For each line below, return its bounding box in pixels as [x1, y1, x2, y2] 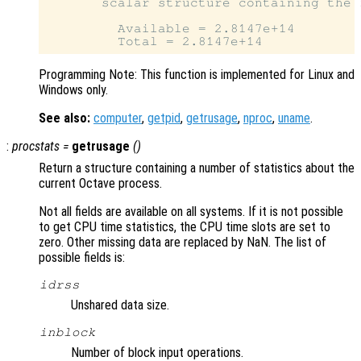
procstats [12, 139, 60, 155]
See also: [39, 110, 90, 127]
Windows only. [39, 82, 108, 98]
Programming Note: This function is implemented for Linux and [39, 67, 355, 83]
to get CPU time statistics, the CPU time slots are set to [39, 219, 330, 235]
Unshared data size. [71, 297, 169, 313]
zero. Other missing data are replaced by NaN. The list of [39, 234, 326, 251]
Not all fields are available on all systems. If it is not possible [39, 204, 343, 220]
